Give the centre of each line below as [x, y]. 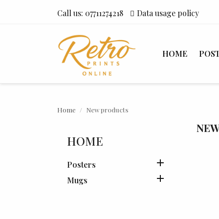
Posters [81, 164]
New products [107, 109]
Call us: [71, 13]
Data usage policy [168, 13]
